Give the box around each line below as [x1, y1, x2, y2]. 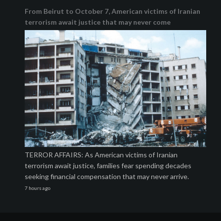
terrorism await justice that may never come [25, 18, 171, 27]
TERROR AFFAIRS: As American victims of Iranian [25, 150, 178, 159]
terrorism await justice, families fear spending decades [25, 161, 191, 170]
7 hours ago [25, 185, 50, 191]
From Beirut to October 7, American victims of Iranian [25, 7, 200, 16]
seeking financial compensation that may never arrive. [25, 172, 189, 181]
